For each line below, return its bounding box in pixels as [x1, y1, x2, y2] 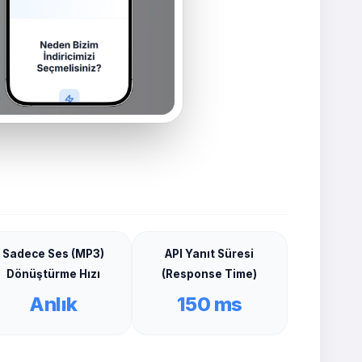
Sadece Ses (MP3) [2, 246, 104, 260]
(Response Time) [162, 267, 258, 280]
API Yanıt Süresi [165, 246, 255, 260]
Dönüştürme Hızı [6, 267, 100, 280]
